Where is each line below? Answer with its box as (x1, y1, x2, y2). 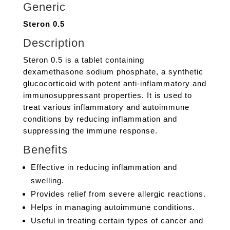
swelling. (30, 176, 64, 185)
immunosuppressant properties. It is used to (23, 91, 192, 100)
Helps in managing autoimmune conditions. (30, 203, 195, 212)
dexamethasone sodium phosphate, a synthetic (23, 67, 203, 76)
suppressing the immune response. (23, 126, 158, 136)
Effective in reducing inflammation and (30, 163, 177, 172)
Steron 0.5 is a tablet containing (23, 55, 144, 65)
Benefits (23, 143, 68, 157)
